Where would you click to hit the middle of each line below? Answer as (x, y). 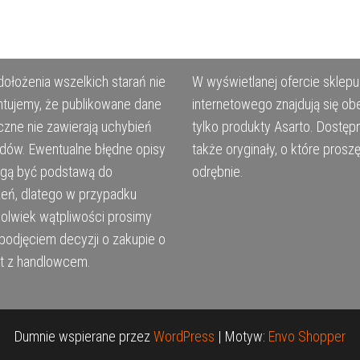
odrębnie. (218, 172)
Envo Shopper (307, 337)
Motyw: (247, 337)
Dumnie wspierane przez (84, 337)
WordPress (184, 337)
